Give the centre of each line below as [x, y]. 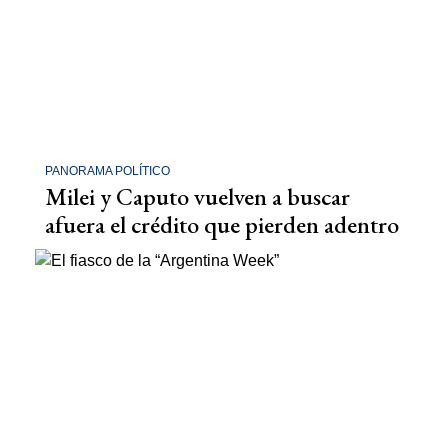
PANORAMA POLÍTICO [107, 171]
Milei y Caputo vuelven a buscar [197, 196]
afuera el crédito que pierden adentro [222, 224]
